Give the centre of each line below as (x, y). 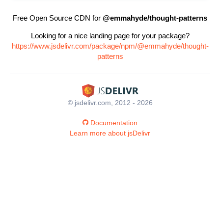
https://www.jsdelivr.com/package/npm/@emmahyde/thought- (110, 46)
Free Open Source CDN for (58, 18)
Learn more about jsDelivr (110, 133)
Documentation (114, 123)
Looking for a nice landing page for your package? (110, 36)
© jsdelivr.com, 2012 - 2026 (110, 102)
